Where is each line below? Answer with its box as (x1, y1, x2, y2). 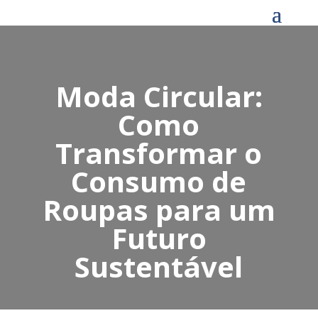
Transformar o (55, 133, 263, 173)
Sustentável (75, 247, 243, 287)
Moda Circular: (55, 77, 263, 116)
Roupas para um (42, 190, 275, 230)
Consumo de (71, 162, 247, 202)
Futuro (111, 219, 207, 258)
